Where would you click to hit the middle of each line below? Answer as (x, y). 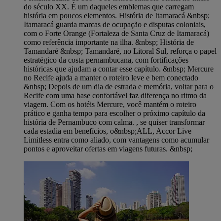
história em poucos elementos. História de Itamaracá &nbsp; (117, 16)
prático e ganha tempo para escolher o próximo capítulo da (114, 113)
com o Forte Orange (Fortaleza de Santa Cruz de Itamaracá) (116, 34)
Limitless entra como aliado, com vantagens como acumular (116, 140)
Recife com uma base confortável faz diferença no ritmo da (115, 96)
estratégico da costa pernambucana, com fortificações (106, 60)
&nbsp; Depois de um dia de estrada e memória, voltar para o (119, 87)
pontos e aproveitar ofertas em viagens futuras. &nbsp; (108, 149)
